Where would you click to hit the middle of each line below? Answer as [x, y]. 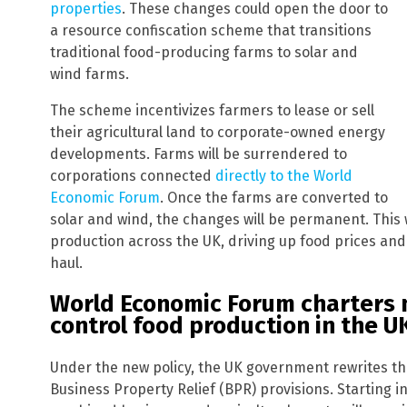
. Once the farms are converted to [274, 197]
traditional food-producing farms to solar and [204, 52]
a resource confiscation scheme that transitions [211, 30]
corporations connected [133, 175]
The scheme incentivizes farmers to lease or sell [212, 110]
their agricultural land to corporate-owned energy [218, 132]
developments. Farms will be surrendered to [199, 154]
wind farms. [89, 74]
